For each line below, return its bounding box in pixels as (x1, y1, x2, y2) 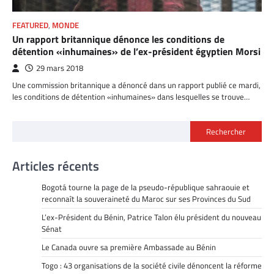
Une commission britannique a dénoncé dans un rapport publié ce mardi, (12, 79, 261, 91)
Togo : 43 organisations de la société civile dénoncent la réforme (42, 259, 262, 272)
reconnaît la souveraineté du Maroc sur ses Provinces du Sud (42, 193, 251, 205)
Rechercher (206, 125, 246, 138)
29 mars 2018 (36, 62, 83, 74)
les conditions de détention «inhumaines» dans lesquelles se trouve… (12, 91, 250, 103)
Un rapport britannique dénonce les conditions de (12, 32, 224, 46)
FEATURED (12, 20, 48, 31)
